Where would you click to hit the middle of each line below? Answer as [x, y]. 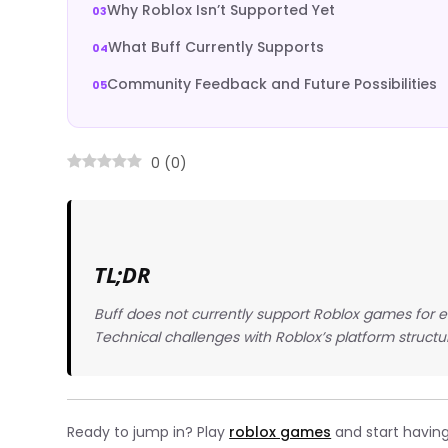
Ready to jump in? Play [148, 432]
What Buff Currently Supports [216, 47]
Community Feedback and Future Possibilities [272, 84]
